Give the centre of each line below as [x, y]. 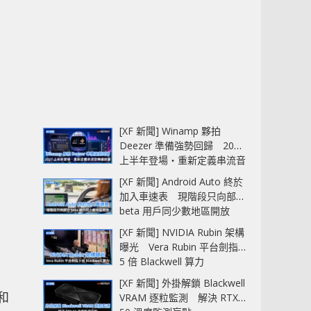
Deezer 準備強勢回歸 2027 [182, 146]
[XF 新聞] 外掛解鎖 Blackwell [182, 283]
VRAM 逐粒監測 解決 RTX [179, 298]
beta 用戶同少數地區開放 [175, 211]
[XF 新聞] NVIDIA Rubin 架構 [182, 233]
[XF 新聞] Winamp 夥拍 [170, 131]
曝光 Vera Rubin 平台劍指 [179, 247]
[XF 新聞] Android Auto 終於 [181, 182]
